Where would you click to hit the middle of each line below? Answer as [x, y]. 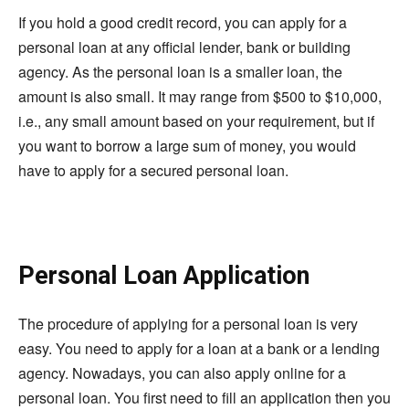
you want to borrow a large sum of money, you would [187, 145]
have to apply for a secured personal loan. [153, 170]
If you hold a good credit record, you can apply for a [183, 22]
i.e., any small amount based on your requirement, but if [196, 121]
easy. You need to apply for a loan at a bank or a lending [199, 348]
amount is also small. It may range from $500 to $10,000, [200, 96]
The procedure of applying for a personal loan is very [188, 323]
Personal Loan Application [164, 275]
